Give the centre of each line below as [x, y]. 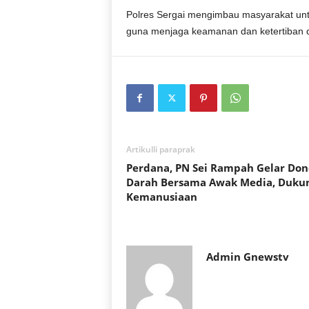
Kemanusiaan [161, 197]
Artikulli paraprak [160, 149]
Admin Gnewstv [247, 257]
